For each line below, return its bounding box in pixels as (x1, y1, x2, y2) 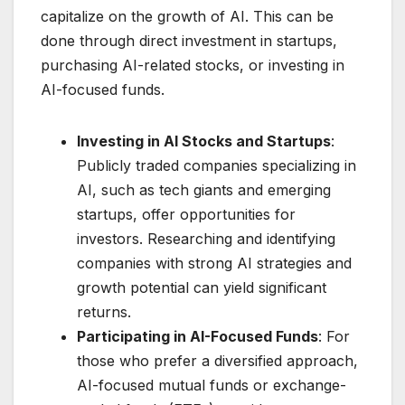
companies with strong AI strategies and (77, 254, 352, 273)
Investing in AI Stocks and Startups (77, 132, 331, 151)
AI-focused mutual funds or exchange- (77, 376, 346, 395)
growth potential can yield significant (77, 278, 326, 297)
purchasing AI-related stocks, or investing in (41, 56, 344, 75)
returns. (77, 303, 131, 322)
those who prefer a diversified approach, (77, 352, 358, 371)
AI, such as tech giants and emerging (77, 181, 331, 200)
